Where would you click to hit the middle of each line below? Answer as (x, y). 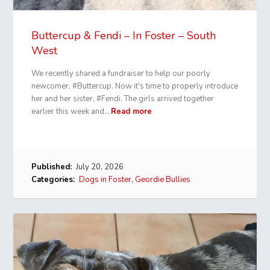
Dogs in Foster (105, 179)
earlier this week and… (71, 111)
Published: (52, 167)
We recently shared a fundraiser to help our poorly (121, 73)
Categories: (53, 179)
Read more (132, 111)
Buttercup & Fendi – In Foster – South (124, 35)
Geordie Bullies (163, 179)
